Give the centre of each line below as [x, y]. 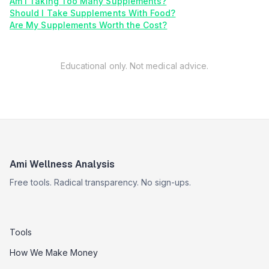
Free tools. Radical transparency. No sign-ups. [100, 182]
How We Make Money [54, 252]
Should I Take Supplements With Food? [93, 13]
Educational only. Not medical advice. [134, 66]
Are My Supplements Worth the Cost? [89, 25]
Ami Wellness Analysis [62, 164]
